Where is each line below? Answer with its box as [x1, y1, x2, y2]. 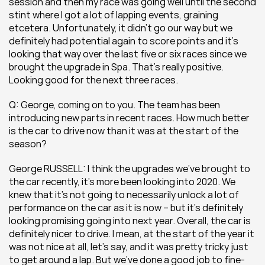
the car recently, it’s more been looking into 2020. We [9, 175, 235, 188]
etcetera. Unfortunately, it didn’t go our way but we [9, 21, 232, 34]
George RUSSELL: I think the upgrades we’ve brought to [9, 162, 250, 175]
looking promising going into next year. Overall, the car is [9, 214, 251, 227]
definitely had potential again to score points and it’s [9, 34, 238, 47]
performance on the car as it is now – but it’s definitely [9, 201, 243, 214]
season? [9, 137, 47, 150]
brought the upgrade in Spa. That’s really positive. [9, 60, 224, 73]
